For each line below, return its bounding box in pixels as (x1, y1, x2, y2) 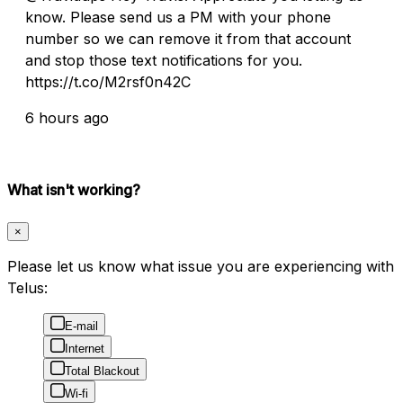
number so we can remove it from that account (25, 29, 351, 48)
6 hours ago (25, 108, 109, 127)
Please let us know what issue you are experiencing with (7, 257, 394, 276)
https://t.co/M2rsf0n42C (25, 72, 191, 91)
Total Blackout (65, 364, 139, 379)
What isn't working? (7, 180, 140, 199)
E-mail (65, 319, 98, 334)
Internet (65, 342, 104, 356)
